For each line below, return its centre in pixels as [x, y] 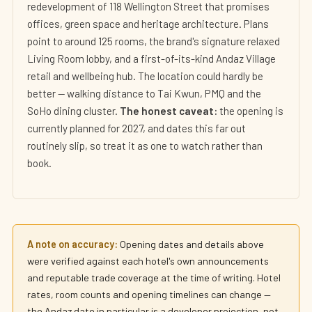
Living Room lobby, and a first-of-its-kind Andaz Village [151, 58]
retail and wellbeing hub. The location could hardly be [145, 76]
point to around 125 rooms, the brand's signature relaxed [154, 41]
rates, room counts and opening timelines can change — [149, 294]
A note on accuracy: [72, 244]
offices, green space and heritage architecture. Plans [148, 24]
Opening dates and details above [191, 244]
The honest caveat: [169, 111]
